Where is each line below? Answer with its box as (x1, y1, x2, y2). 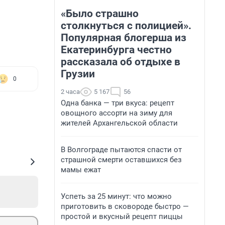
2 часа (61, 88, 80, 95)
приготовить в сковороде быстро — (61, 202, 189, 211)
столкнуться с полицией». (61, 20, 191, 32)
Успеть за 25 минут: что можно (61, 192, 172, 201)
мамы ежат (61, 165, 101, 174)
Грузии (61, 68, 95, 80)
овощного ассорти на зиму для (61, 108, 172, 118)
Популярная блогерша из (61, 32, 186, 44)
